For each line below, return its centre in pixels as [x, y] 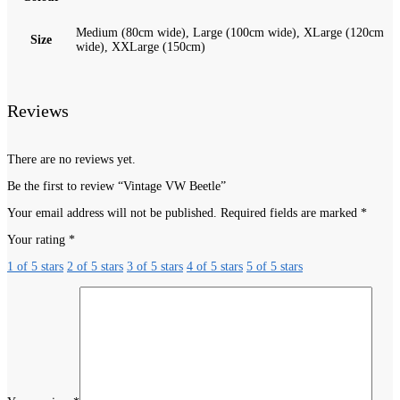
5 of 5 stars [275, 266]
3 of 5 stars [155, 266]
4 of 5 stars [215, 266]
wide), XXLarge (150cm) [141, 46]
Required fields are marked [291, 212]
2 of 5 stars [95, 266]
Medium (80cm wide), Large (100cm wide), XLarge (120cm [230, 32]
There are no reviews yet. [71, 159]
